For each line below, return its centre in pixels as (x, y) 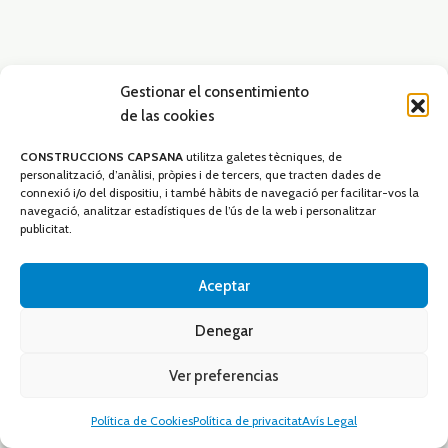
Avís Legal (329, 420)
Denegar (224, 330)
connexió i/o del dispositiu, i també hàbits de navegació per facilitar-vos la (219, 192)
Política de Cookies (142, 420)
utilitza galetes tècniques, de (264, 156)
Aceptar (224, 285)
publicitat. (46, 228)
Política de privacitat (247, 420)
